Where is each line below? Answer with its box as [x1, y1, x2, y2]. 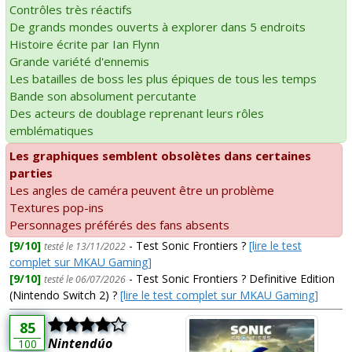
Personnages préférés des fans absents [9, 216, 229, 233]
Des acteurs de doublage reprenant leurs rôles [9, 104, 264, 121]
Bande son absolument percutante [9, 87, 196, 104]
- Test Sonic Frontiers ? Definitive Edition [126, 270, 335, 286]
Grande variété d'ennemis [9, 53, 149, 69]
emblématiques [9, 122, 93, 138]
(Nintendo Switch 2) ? [9, 287, 120, 302]
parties [9, 164, 53, 181]
